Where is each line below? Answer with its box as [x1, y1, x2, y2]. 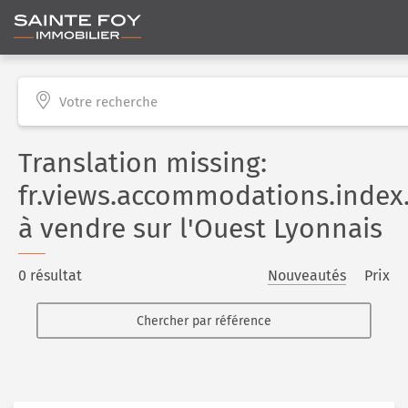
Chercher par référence [137, 312, 271, 329]
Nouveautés [268, 267, 346, 284]
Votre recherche [59, 94, 158, 110]
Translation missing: [18, 147, 267, 179]
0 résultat [18, 267, 82, 284]
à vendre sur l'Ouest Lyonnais [18, 212, 382, 245]
